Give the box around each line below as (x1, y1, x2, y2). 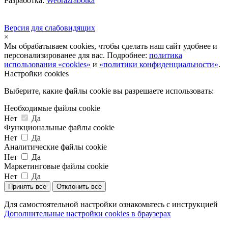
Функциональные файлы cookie (4, 123, 115, 132)
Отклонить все (56, 182, 102, 190)
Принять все (8, 182, 46, 190)
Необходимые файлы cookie (4, 103, 100, 112)
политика (149, 50, 182, 60)
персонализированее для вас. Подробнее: (4, 50, 149, 60)
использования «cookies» (4, 60, 91, 69)
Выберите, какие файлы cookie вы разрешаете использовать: (4, 86, 214, 95)
